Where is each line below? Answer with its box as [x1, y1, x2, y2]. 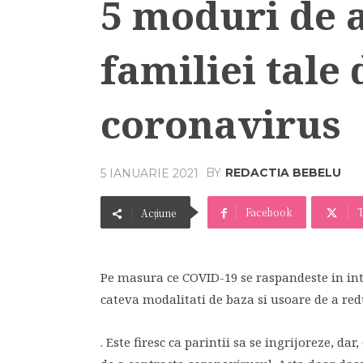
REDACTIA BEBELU [225, 165, 341, 181]
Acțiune [141, 206, 176, 220]
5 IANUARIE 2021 [100, 165, 199, 181]
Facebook [246, 205, 293, 219]
